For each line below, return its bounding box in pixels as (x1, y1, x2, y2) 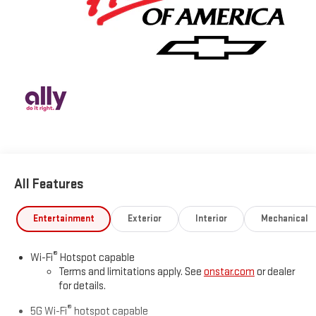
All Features (14, 175, 84, 193)
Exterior (128, 212, 162, 224)
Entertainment (32, 212, 95, 224)
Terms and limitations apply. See (58, 265, 204, 279)
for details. (58, 279, 106, 293)
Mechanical (260, 212, 308, 224)
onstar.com (203, 265, 255, 279)
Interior (195, 212, 227, 224)
